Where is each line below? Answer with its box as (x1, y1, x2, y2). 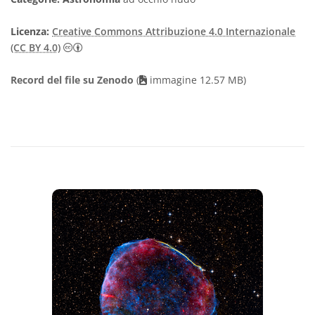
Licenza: (11, 25, 49, 39)
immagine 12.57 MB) (147, 73, 246, 87)
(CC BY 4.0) (11, 41, 60, 55)
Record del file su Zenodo (11, 73, 136, 87)
